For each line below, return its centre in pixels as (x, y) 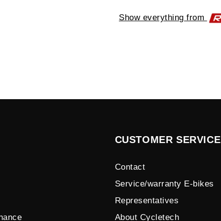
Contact (130, 167)
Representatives (147, 201)
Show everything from (163, 17)
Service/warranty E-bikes (164, 184)
